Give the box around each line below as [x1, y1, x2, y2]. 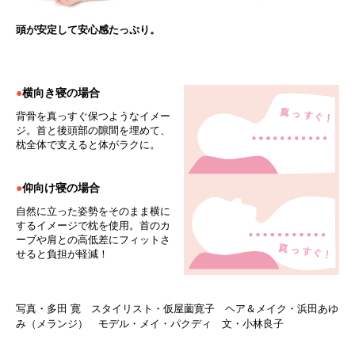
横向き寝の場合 [22, 86, 100, 99]
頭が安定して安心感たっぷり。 [16, 23, 160, 36]
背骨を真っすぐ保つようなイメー [16, 109, 170, 122]
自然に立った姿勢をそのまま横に [16, 204, 170, 217]
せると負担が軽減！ [16, 247, 109, 260]
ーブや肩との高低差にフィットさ [16, 233, 170, 246]
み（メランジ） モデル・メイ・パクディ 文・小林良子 [16, 317, 284, 330]
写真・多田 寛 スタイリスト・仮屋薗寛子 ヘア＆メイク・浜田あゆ [16, 302, 338, 315]
